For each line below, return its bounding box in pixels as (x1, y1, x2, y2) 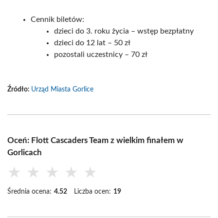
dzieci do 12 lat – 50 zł (54, 39, 130, 47)
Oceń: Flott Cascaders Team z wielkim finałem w (7, 136, 183, 145)
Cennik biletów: (31, 16, 84, 23)
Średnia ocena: (7, 188, 52, 195)
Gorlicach (7, 148, 42, 157)
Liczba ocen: (74, 188, 111, 195)
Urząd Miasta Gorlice (31, 86, 93, 93)
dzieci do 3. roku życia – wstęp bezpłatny (54, 27, 194, 35)
